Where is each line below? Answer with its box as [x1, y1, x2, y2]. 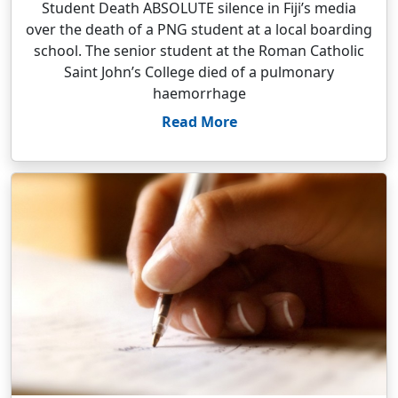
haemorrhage [152, 84, 246, 103]
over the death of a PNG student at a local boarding [26, 20, 372, 39]
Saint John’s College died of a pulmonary [64, 62, 334, 82]
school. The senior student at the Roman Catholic [34, 41, 364, 60]
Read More [161, 112, 237, 131]
